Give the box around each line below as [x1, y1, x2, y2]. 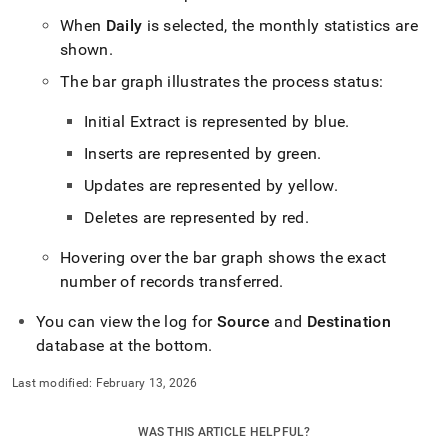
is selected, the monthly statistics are [142, 16, 419, 35]
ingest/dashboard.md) [11, 57, 170, 76]
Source [217, 312, 270, 331]
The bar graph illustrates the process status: [60, 72, 384, 91]
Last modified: [12, 376, 93, 390]
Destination [306, 312, 392, 331]
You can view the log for [36, 312, 217, 331]
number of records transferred [60, 272, 280, 291]
